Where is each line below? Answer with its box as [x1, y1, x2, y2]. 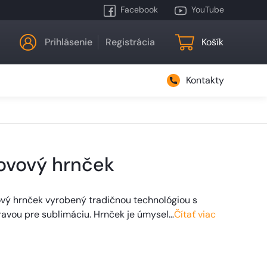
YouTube [191, 4, 224, 15]
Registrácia [105, 36, 155, 48]
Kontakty [186, 74, 224, 86]
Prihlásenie [44, 36, 92, 48]
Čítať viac [173, 208, 216, 221]
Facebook [120, 4, 158, 15]
